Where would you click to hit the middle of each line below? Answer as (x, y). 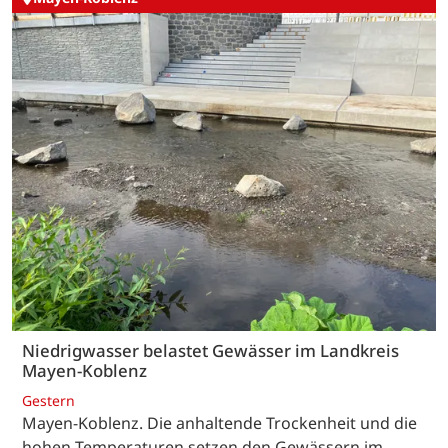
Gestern (48, 400)
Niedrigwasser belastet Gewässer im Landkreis (210, 351)
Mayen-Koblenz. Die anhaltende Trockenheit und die (219, 422)
